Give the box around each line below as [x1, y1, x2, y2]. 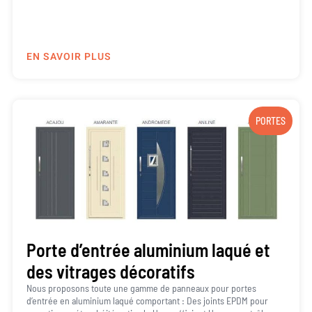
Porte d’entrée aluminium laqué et [26, 238, 270, 260]
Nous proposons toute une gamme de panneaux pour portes [26, 281, 256, 294]
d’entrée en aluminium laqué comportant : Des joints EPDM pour [26, 294, 268, 306]
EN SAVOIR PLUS [26, 49, 111, 64]
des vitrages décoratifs [26, 260, 195, 282]
